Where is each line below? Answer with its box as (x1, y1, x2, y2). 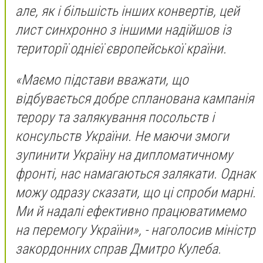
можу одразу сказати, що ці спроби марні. (15, 184, 256, 201)
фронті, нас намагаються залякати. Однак (15, 166, 255, 183)
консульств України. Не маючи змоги (15, 128, 229, 145)
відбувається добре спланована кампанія (15, 90, 254, 107)
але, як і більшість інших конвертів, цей (15, 2, 240, 19)
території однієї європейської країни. (15, 40, 230, 57)
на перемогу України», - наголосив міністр (15, 222, 255, 239)
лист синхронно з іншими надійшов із (15, 21, 231, 38)
